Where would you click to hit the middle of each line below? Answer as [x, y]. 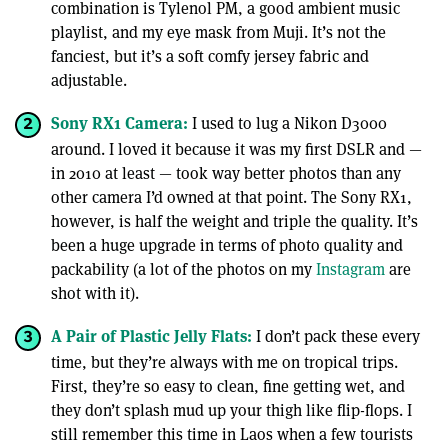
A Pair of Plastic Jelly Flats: [153, 335]
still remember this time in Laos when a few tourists [232, 434]
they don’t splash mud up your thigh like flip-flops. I [231, 410]
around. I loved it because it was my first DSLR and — [236, 149]
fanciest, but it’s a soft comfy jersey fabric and [210, 56]
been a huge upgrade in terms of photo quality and [227, 245]
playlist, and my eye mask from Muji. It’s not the [218, 32]
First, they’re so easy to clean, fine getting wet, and [228, 386]
